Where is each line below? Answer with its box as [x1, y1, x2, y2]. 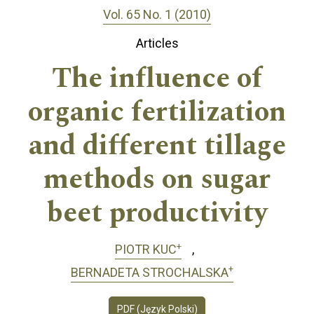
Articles [135, 36, 179, 51]
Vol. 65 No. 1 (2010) [103, 6, 211, 22]
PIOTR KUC [115, 242, 177, 257]
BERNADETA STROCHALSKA [70, 264, 228, 280]
